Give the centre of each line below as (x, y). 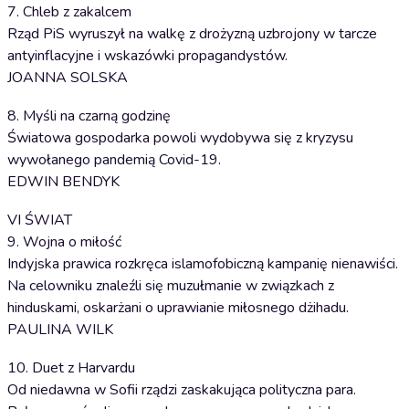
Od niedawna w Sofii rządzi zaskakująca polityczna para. (182, 390)
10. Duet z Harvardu (71, 368)
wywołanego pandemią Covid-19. (114, 160)
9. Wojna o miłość (64, 242)
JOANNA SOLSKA (68, 78)
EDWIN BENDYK (63, 182)
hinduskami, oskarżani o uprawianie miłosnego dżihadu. (178, 308)
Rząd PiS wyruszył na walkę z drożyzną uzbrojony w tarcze (192, 34)
